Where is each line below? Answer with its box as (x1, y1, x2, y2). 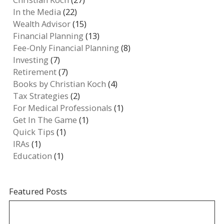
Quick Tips (13, 126, 55, 137)
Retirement (13, 66, 57, 77)
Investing (13, 54, 49, 65)
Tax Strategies (13, 90, 69, 101)
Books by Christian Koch (13, 78, 106, 89)
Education (13, 150, 52, 161)
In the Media (13, 6, 61, 17)
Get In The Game (13, 114, 77, 125)
